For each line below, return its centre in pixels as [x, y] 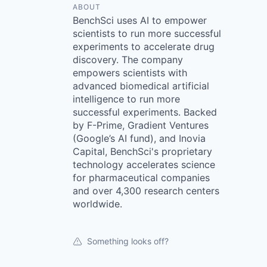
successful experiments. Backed [145, 112]
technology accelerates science [144, 164]
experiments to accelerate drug [144, 46]
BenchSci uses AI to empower [140, 20]
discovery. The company [128, 60]
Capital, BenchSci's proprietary [142, 151]
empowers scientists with [130, 73]
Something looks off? [128, 241]
